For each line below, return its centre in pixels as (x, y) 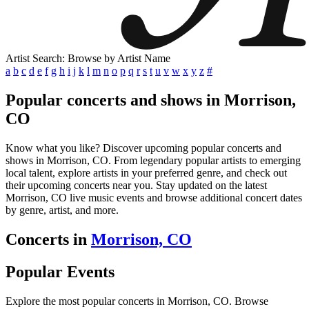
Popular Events (60, 271)
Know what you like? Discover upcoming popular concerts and (143, 148)
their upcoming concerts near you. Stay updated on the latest (136, 185)
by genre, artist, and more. (62, 210)
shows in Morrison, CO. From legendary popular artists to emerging (153, 160)
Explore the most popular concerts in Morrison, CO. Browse (137, 301)
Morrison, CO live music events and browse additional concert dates (154, 197)
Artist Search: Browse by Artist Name (88, 58)
